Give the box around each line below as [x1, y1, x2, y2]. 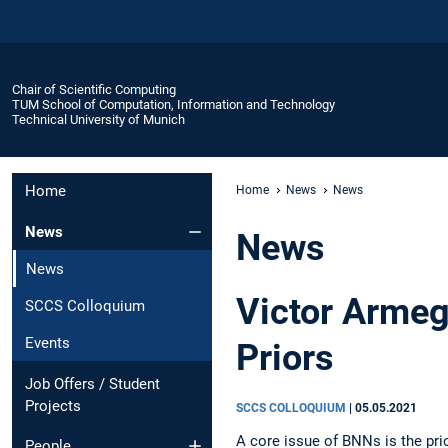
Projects [25, 396, 81, 415]
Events [25, 333, 70, 352]
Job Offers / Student [25, 374, 160, 393]
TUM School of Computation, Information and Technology [12, 96, 335, 112]
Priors [236, 336, 334, 379]
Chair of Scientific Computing [12, 81, 176, 97]
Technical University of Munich [12, 111, 185, 127]
